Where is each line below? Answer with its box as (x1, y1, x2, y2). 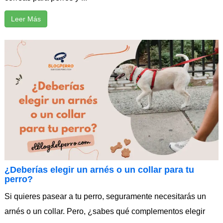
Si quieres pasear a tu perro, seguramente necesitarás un (4, 192, 206, 201)
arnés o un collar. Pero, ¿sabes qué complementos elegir (4, 207, 205, 216)
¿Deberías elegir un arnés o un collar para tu (4, 164, 194, 175)
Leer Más (11, 14, 41, 23)
